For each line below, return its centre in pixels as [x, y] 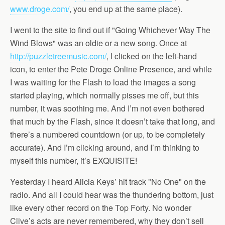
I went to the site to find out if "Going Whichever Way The [110, 30]
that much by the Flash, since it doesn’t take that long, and [113, 121]
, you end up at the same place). [126, 9]
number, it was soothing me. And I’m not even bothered [107, 108]
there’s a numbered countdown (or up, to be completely [107, 134]
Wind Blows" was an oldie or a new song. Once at [98, 43]
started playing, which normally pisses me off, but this [104, 95]
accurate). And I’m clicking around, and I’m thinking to [105, 147]
